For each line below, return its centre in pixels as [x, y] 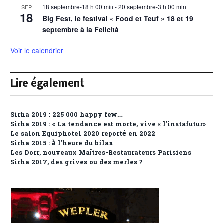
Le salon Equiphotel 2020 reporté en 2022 [83, 134]
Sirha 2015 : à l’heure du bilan [62, 144]
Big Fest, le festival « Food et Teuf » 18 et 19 [118, 19]
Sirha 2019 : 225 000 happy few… [67, 115]
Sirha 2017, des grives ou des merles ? [76, 163]
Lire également [48, 84]
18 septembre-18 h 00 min [78, 7]
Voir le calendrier [37, 51]
